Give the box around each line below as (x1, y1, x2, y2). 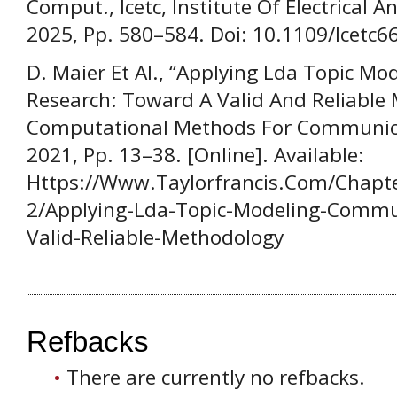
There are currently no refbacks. (66, 362, 365, 391)
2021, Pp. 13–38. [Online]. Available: (27, 141, 364, 169)
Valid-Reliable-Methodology (27, 223, 284, 252)
